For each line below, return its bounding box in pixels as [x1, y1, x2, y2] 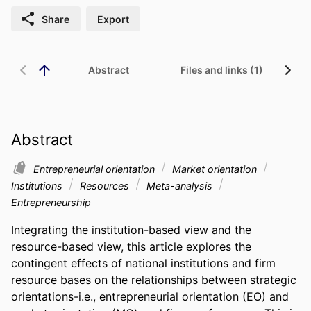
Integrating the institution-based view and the [11, 222, 251, 237]
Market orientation [169, 162, 260, 175]
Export [97, 12, 129, 25]
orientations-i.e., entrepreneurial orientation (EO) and [11, 289, 289, 303]
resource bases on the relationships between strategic [11, 272, 296, 287]
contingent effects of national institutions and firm [11, 255, 276, 270]
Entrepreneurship [11, 196, 91, 208]
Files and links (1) [180, 64, 263, 76]
